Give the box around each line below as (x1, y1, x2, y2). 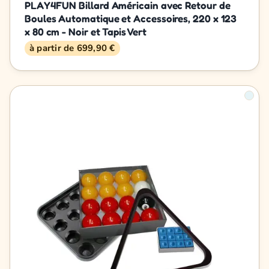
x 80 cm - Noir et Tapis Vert (25, 25, 147, 38)
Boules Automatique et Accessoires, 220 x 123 (25, 11, 237, 25)
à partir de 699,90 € (29, 41, 115, 54)
